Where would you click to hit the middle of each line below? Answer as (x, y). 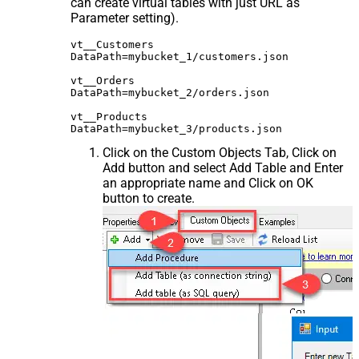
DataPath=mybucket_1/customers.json (179, 57)
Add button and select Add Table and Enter (223, 168)
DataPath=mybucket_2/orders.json (170, 93)
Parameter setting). (125, 18)
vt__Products (109, 117)
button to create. (149, 199)
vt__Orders (103, 81)
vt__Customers (112, 45)
